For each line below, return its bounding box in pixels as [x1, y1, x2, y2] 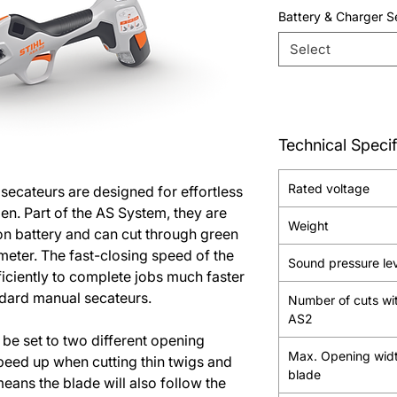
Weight [288, 218, 329, 233]
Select [290, 41, 331, 58]
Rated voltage [288, 181, 370, 196]
